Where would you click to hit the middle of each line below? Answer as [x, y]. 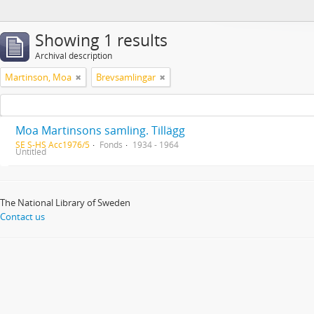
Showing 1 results [101, 40]
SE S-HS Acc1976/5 [53, 144]
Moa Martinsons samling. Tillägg [100, 130]
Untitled [31, 151]
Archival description [74, 56]
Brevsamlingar [126, 77]
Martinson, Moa [38, 77]
